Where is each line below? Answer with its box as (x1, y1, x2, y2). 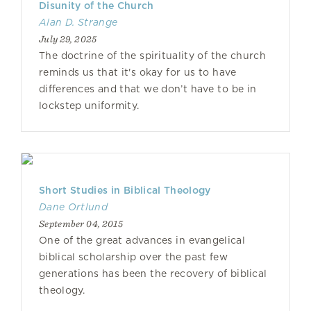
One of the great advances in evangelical (39, 235, 245, 246)
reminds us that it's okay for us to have (39, 67, 237, 78)
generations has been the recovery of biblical (39, 268, 267, 279)
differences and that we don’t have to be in (39, 83, 257, 94)
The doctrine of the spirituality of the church (39, 50, 266, 61)
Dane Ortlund (39, 201, 108, 212)
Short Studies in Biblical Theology (39, 185, 211, 196)
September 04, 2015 (39, 218, 123, 229)
